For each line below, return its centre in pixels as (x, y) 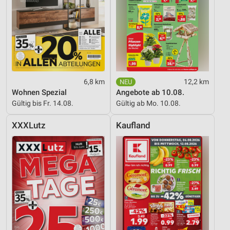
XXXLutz (29, 126)
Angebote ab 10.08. (150, 93)
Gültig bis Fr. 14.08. (43, 103)
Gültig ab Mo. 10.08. (148, 103)
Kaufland (133, 126)
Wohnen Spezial (39, 93)
